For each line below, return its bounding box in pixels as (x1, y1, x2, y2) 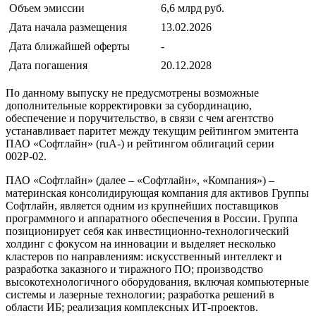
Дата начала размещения (9, 21, 127, 34)
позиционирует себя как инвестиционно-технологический (6, 225, 289, 238)
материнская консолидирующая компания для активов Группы (6, 187, 309, 200)
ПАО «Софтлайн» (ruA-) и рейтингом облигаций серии (6, 138, 274, 150)
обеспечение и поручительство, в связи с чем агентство (6, 112, 274, 125)
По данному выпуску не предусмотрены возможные (6, 87, 259, 99)
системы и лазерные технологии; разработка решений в (6, 288, 274, 301)
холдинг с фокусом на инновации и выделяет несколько (6, 238, 276, 250)
